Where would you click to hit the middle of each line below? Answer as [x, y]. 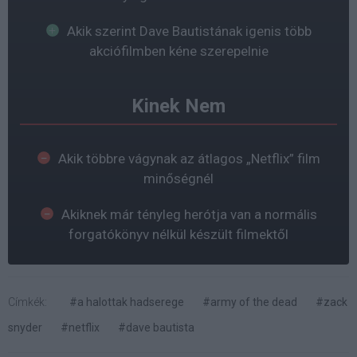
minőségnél [178, 179]
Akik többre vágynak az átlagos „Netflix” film [189, 159]
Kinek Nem [178, 106]
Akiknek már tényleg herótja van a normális [189, 215]
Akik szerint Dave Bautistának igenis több [189, 31]
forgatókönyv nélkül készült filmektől [178, 235]
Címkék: [27, 302]
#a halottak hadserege [127, 302]
